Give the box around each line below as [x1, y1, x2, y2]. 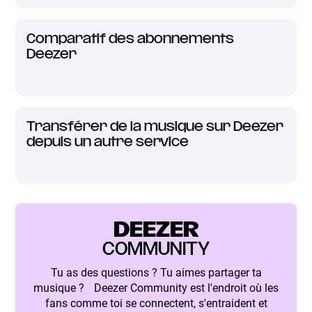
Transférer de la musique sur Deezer [26, 120, 284, 133]
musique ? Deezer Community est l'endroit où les [33, 281, 279, 295]
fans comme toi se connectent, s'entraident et [45, 296, 267, 310]
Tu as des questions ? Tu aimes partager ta [50, 265, 262, 279]
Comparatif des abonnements [26, 33, 235, 45]
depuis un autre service [26, 136, 189, 148]
